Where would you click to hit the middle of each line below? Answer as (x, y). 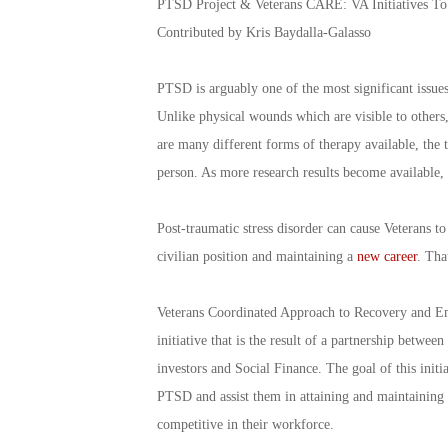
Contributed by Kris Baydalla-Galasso (263, 32)
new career (386, 256)
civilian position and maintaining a (256, 256)
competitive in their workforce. (245, 424)
